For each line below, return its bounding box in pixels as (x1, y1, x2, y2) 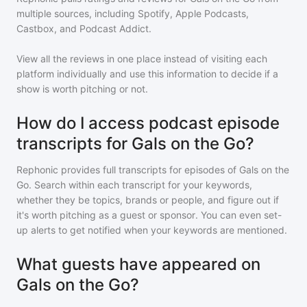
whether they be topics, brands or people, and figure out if (16, 194, 279, 206)
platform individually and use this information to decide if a (16, 68, 278, 79)
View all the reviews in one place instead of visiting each (16, 53, 267, 64)
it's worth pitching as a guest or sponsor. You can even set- (16, 209, 282, 221)
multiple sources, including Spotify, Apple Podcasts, (16, 8, 249, 19)
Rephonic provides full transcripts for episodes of (16, 164, 239, 175)
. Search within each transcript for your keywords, (29, 179, 252, 191)
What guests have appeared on (16, 254, 260, 274)
